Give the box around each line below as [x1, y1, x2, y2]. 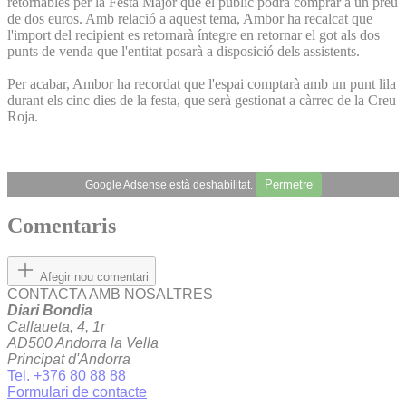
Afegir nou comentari [40, 270, 149, 285]
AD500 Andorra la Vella [7, 335, 159, 352]
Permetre [264, 177, 313, 191]
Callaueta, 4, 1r [7, 319, 105, 335]
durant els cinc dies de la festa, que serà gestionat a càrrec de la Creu [7, 92, 396, 108]
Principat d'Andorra [7, 352, 130, 368]
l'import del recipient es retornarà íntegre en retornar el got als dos [7, 26, 380, 43]
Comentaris [7, 214, 116, 238]
